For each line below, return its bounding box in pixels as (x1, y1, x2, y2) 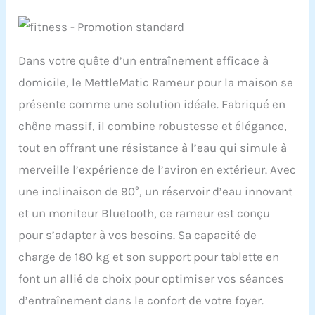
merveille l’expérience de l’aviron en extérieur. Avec (18, 162, 297, 177)
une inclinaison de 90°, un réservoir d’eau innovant (18, 184, 293, 199)
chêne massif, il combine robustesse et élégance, (18, 119, 288, 134)
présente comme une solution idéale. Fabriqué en (18, 97, 286, 112)
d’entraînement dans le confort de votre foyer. (18, 293, 264, 308)
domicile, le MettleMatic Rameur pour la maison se (18, 75, 294, 90)
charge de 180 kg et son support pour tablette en (18, 250, 280, 264)
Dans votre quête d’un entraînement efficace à (18, 53, 269, 68)
